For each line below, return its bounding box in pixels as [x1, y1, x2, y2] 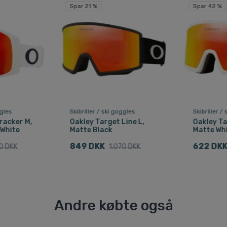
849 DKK [69, 141, 105, 152]
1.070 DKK [108, 142, 141, 152]
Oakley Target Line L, [69, 118, 145, 127]
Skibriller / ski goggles [69, 108, 135, 116]
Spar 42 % [193, 3, 222, 10]
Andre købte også [54, 197, 173, 214]
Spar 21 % [69, 3, 97, 10]
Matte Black [69, 126, 112, 135]
